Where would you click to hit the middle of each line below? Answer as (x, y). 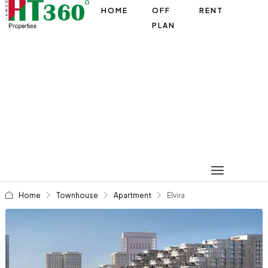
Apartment (132, 195)
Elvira (176, 195)
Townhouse (77, 195)
